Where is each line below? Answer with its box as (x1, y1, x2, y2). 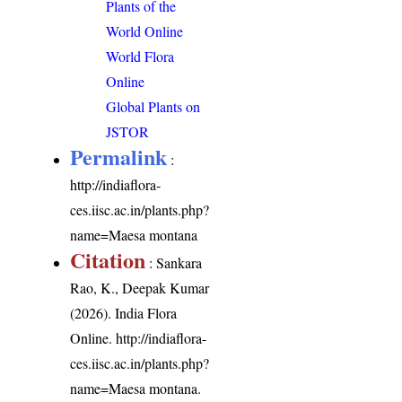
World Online (106, 21, 184, 40)
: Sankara (145, 252, 203, 272)
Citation (70, 243, 146, 275)
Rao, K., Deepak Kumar (70, 277, 210, 297)
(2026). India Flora (70, 302, 178, 322)
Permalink (70, 140, 168, 172)
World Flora (106, 46, 175, 66)
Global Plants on (106, 96, 201, 116)
